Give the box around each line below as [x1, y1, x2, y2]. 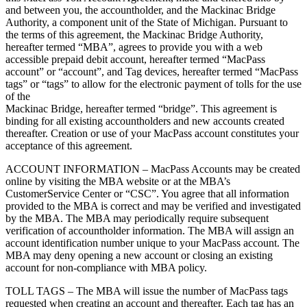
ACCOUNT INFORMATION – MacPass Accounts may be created [5, 163, 300, 175]
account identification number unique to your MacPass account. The [5, 237, 299, 249]
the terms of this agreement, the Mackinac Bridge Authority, [5, 29, 263, 41]
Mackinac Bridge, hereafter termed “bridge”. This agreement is [5, 103, 277, 115]
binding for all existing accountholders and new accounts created [5, 115, 284, 127]
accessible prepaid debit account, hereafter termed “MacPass [5, 53, 265, 66]
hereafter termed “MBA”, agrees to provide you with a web [5, 41, 262, 53]
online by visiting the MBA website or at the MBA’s [5, 175, 230, 188]
